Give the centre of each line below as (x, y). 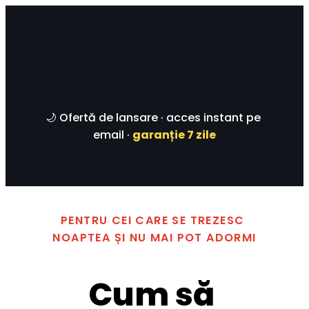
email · (113, 134)
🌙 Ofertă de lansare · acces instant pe (153, 117)
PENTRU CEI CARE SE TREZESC (153, 221)
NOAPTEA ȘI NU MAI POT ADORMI (154, 238)
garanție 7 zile (174, 134)
